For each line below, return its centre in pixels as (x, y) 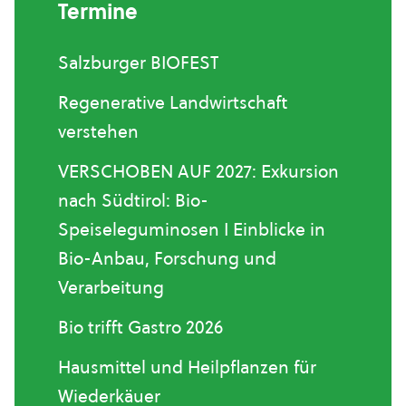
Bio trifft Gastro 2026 (140, 327)
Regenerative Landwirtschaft (173, 102)
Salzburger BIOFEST (138, 62)
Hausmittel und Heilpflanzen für (187, 367)
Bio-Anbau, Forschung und (167, 258)
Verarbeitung (111, 287)
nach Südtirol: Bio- (133, 200)
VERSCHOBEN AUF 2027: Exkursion (198, 171)
